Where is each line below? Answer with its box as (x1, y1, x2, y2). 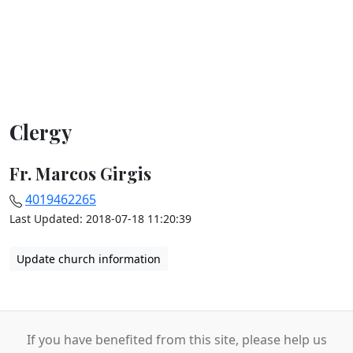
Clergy (9, 119, 72, 145)
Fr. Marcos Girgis (9, 162, 151, 184)
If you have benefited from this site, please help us (26, 331, 327, 348)
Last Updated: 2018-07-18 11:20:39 (9, 211, 191, 226)
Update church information (17, 251, 161, 266)
